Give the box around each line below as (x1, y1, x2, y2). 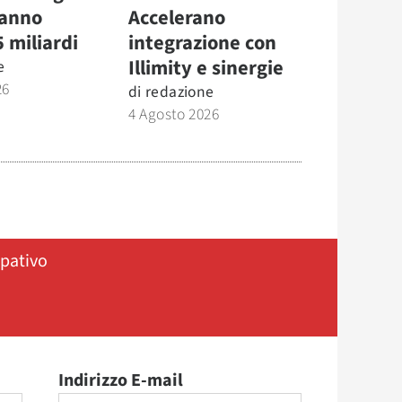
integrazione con (127, 28, 276, 57)
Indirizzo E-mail (57, 367, 183, 393)
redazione (144, 80, 214, 103)
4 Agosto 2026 (127, 102, 220, 126)
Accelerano (127, 3, 225, 32)
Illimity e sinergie (127, 53, 284, 83)
